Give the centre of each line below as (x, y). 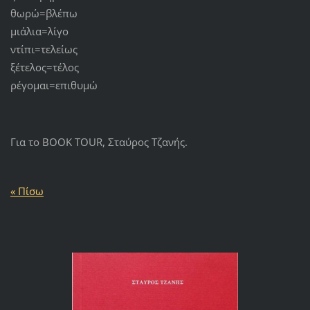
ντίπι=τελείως (44, 49)
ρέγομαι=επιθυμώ (54, 85)
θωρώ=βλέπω (44, 13)
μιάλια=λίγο (39, 31)
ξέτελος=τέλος (44, 67)
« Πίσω (27, 191)
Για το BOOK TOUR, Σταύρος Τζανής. (99, 142)
